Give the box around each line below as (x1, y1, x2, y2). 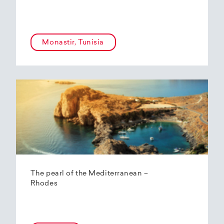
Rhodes (30, 180, 58, 188)
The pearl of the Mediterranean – (30, 170, 148, 178)
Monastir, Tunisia (42, 38, 104, 46)
